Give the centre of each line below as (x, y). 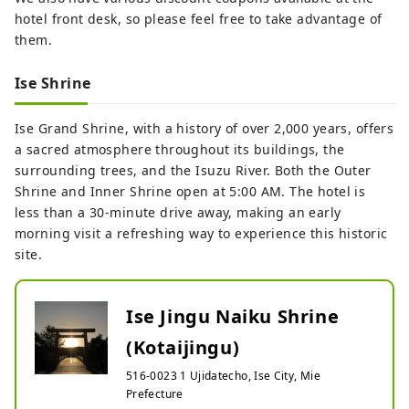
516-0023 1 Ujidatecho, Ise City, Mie (223, 375)
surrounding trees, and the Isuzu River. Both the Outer (193, 170)
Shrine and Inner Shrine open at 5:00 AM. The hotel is (190, 191)
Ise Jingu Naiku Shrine (233, 316)
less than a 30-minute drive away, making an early (178, 212)
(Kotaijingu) (183, 347)
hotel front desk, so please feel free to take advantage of (199, 18)
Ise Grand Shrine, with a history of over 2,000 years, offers (204, 128)
